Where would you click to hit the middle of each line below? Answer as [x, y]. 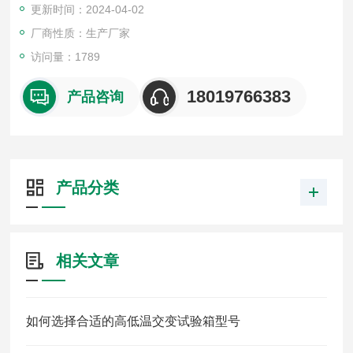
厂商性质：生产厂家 [81, 33]
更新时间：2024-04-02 [88, 9]
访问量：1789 [66, 57]
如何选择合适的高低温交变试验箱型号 [134, 321]
